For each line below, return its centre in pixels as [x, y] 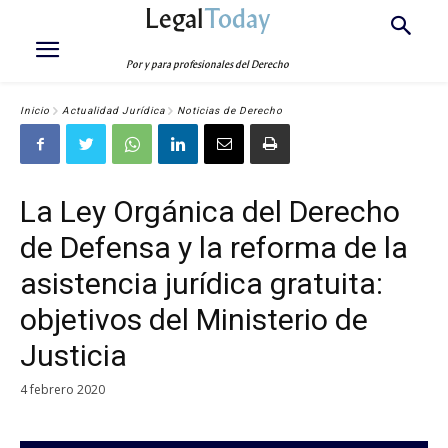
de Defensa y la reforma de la [214, 247]
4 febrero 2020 [62, 389]
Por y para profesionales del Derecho [208, 64]
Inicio [35, 111]
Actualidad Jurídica [113, 111]
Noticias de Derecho [230, 111]
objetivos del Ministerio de [194, 319]
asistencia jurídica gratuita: [201, 283]
